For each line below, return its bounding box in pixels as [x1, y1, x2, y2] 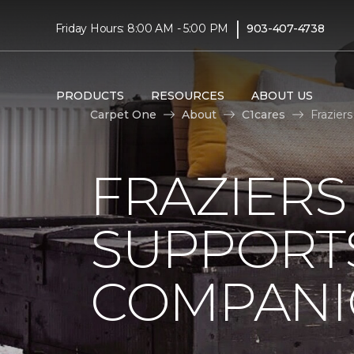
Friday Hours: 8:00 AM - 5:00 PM [55, 21, 229, 36]
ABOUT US [250, 88, 313, 103]
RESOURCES [150, 88, 224, 103]
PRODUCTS [55, 88, 124, 103]
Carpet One [90, 107, 156, 122]
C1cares [242, 107, 285, 122]
